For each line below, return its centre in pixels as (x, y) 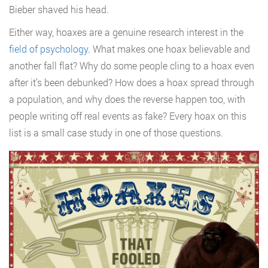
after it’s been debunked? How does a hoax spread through (132, 83)
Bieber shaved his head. (59, 10)
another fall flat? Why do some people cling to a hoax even (132, 66)
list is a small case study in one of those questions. (116, 133)
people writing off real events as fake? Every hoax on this (128, 116)
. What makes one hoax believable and (169, 49)
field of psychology (48, 49)
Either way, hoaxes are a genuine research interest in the (126, 32)
